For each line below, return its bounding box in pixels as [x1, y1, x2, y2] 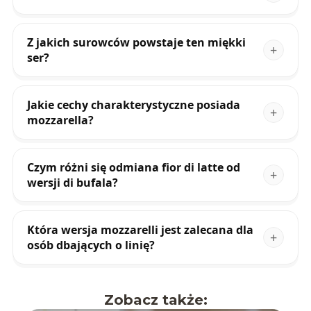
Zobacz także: [103, 291, 208, 308]
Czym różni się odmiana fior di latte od [26, 159, 240, 175]
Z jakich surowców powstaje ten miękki [26, 34, 246, 50]
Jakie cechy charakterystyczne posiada [26, 96, 240, 112]
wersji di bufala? [26, 174, 118, 190]
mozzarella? [26, 112, 94, 128]
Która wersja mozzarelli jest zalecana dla [26, 221, 253, 237]
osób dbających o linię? [26, 237, 155, 253]
